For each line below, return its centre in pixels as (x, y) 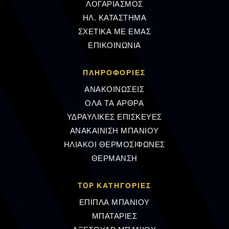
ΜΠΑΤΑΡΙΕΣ (114, 216)
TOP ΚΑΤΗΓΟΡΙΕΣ (114, 185)
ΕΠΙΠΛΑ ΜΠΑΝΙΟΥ (114, 202)
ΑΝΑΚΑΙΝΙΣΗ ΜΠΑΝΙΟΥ (114, 131)
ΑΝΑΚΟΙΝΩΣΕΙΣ (114, 89)
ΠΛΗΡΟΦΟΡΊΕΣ (114, 72)
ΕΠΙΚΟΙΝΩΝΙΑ (114, 45)
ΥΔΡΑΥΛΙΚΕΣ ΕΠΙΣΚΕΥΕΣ (114, 117)
